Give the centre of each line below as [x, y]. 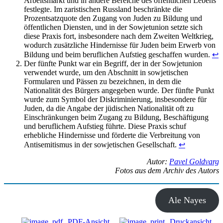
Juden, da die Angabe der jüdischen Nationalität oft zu [109, 108]
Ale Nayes [187, 200]
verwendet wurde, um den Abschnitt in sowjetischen [106, 72]
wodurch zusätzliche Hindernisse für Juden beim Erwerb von [120, 45]
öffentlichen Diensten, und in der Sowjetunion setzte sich [113, 27]
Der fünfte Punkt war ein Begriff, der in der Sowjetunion [113, 63]
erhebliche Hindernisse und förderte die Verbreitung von [112, 135]
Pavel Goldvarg [194, 161]
